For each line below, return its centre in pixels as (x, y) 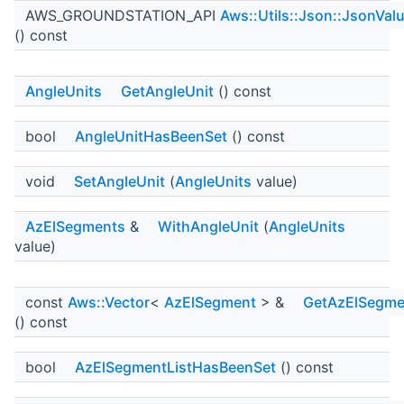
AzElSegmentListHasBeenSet (175, 367)
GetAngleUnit (167, 92)
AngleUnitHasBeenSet (151, 137)
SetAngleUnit (119, 182)
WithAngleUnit (208, 227)
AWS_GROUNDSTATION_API (123, 16)
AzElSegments (75, 227)
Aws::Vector (109, 303)
